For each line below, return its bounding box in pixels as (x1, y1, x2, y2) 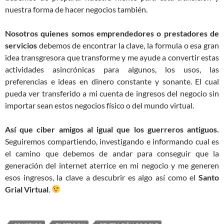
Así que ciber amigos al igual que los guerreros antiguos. (5, 124, 219, 134)
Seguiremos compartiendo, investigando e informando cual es (5, 136, 219, 146)
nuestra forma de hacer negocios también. (5, 4, 147, 14)
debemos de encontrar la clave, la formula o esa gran (37, 40, 219, 50)
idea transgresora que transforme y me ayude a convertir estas (5, 52, 219, 62)
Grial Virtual (5, 184, 48, 194)
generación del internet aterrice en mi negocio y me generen (5, 160, 219, 170)
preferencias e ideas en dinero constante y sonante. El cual (5, 76, 219, 86)
